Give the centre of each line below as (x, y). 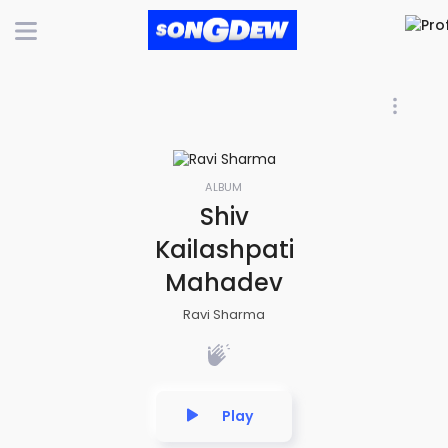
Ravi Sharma (224, 314)
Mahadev (224, 282)
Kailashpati (224, 249)
